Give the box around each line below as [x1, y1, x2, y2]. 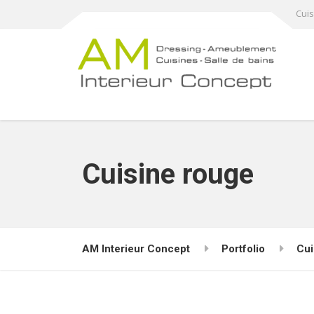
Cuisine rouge [82, 158, 254, 191]
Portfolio [221, 243, 265, 256]
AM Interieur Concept [82, 243, 190, 256]
